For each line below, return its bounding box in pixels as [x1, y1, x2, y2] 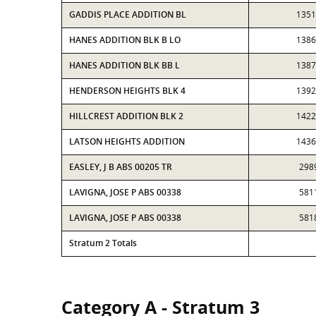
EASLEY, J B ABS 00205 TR [69, 161, 172, 173]
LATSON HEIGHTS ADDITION [69, 135, 185, 147]
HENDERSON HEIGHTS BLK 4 [69, 85, 186, 97]
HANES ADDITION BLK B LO [69, 34, 181, 46]
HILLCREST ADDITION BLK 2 [69, 110, 183, 122]
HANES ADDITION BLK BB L [69, 59, 180, 71]
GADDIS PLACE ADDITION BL [69, 8, 186, 20]
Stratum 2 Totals [69, 237, 137, 249]
